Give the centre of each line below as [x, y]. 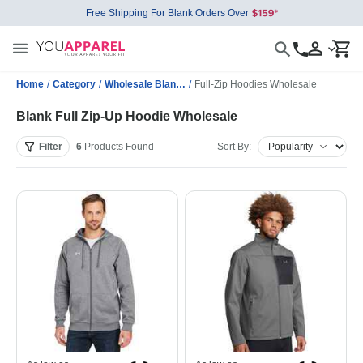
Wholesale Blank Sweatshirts [181, 84]
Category [74, 84]
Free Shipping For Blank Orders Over [167, 13]
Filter [51, 147]
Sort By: [234, 147]
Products [104, 147]
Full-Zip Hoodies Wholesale [256, 84]
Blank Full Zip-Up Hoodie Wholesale [127, 116]
